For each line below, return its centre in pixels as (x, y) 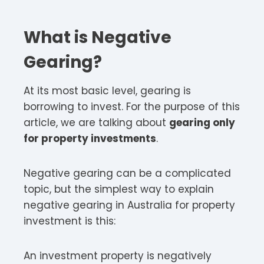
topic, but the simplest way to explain (119, 189)
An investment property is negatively (118, 255)
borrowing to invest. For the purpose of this (132, 106)
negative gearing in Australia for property (129, 205)
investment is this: (70, 221)
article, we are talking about (96, 122)
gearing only (202, 122)
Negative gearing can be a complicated (127, 173)
